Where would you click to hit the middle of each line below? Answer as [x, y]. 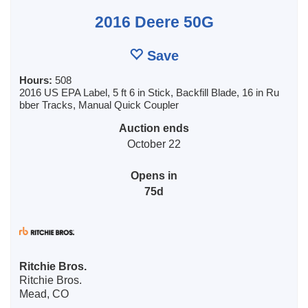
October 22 [154, 144]
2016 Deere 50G [154, 22]
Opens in [154, 175]
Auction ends [154, 128]
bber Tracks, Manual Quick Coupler [99, 105]
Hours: [37, 80]
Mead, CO [44, 294]
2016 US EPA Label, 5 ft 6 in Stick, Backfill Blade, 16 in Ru [149, 92]
